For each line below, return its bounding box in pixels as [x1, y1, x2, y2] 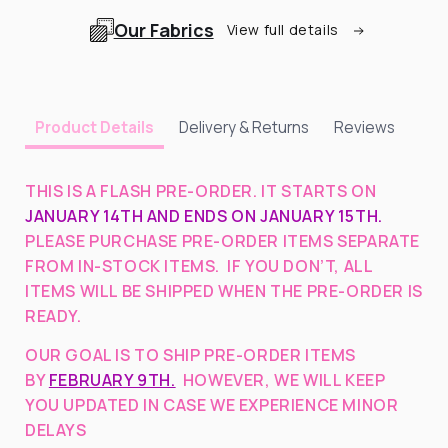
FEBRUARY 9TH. [48, 368, 176, 391]
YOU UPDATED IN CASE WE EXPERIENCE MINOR [25, 393, 399, 416]
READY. [25, 304, 86, 327]
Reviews [334, 116, 395, 138]
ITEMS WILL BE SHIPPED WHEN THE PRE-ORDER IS [25, 279, 423, 302]
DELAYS [25, 418, 87, 441]
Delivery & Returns [179, 116, 309, 138]
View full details [226, 20, 343, 40]
